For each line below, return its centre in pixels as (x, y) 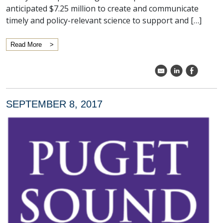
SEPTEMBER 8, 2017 (54, 104)
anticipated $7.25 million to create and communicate (102, 8)
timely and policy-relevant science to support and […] (104, 20)
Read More (26, 45)
